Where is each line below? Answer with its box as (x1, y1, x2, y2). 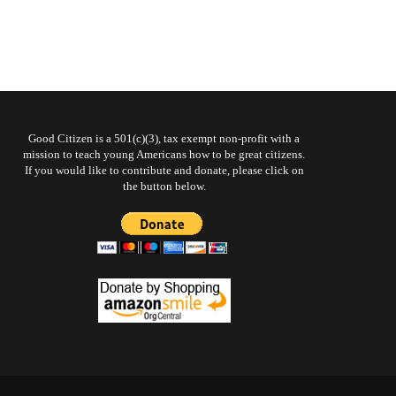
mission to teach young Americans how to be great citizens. (23, 148, 305, 161)
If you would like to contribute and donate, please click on (24, 164, 304, 177)
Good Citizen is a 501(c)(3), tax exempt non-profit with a (28, 132, 300, 145)
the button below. (122, 179, 206, 193)
